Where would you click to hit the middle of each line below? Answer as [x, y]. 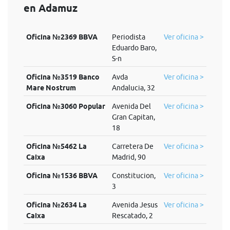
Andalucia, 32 [133, 88]
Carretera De [132, 146]
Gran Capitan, [133, 117]
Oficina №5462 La [56, 146]
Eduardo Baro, [134, 48]
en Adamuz [51, 8]
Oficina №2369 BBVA [62, 37]
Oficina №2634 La [56, 205]
